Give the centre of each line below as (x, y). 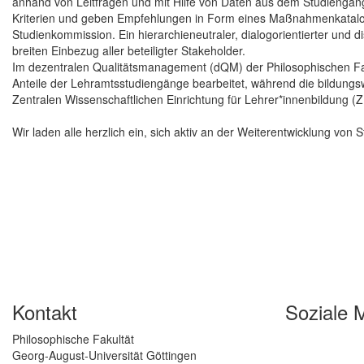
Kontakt (45, 312)
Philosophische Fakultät (73, 339)
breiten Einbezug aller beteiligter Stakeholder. (129, 51)
